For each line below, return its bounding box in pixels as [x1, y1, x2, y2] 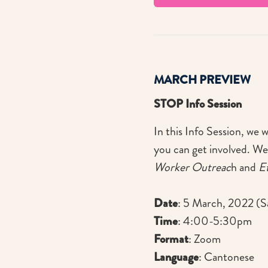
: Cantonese [198, 248, 254, 266]
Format [153, 230, 188, 248]
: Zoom [188, 230, 221, 248]
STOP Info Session [153, 95, 242, 113]
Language [153, 248, 199, 266]
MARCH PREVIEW [153, 71, 251, 89]
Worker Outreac [153, 159, 231, 176]
